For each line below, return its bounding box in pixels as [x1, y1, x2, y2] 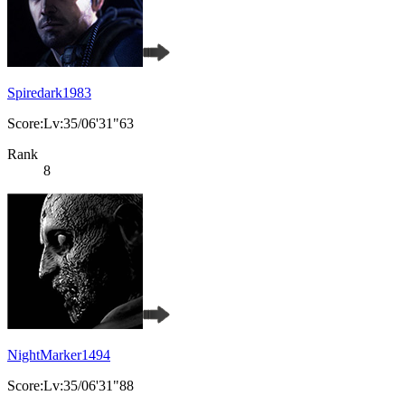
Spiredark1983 [7, 85, 91, 101]
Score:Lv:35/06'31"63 [7, 116, 134, 132]
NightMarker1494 [7, 347, 110, 363]
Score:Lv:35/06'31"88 [7, 378, 134, 394]
